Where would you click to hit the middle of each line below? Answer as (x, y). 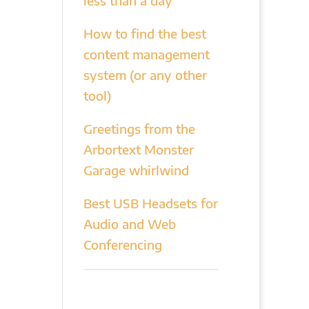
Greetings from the (139, 129)
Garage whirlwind (136, 170)
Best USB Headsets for (150, 203)
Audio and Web (129, 224)
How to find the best (144, 33)
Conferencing (122, 245)
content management (146, 54)
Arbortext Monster (138, 149)
